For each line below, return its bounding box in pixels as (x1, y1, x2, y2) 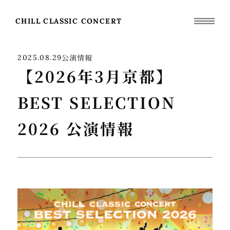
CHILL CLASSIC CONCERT (15, 16, 122, 26)
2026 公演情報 (17, 117, 135, 140)
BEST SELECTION (17, 91, 176, 113)
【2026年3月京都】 (17, 65, 174, 87)
